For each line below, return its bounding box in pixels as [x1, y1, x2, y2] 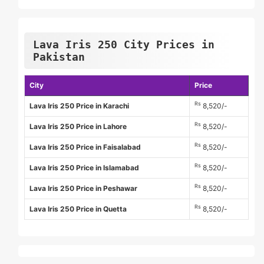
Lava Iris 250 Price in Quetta [29, 204, 127, 214]
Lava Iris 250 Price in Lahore [29, 122, 127, 131]
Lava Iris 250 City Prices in [33, 38, 214, 51]
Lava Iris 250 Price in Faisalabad [29, 143, 141, 152]
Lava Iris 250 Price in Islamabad [29, 163, 139, 173]
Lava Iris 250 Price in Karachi [29, 101, 129, 111]
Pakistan [33, 51, 85, 64]
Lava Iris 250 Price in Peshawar [29, 184, 137, 193]
